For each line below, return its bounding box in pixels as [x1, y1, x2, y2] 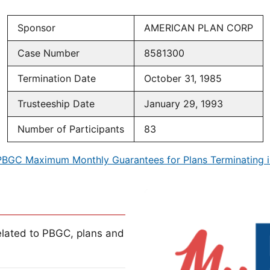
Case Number [17, 47, 80, 60]
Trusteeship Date [17, 98, 95, 110]
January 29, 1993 [143, 98, 223, 110]
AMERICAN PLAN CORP [143, 22, 253, 34]
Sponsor [17, 22, 55, 34]
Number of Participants [17, 123, 124, 136]
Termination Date [17, 72, 96, 85]
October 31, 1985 [143, 72, 222, 85]
